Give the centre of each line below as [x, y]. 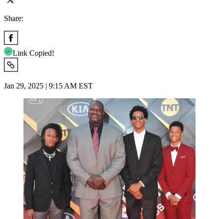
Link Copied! [33, 53]
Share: [14, 18]
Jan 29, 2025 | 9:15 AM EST [48, 86]
